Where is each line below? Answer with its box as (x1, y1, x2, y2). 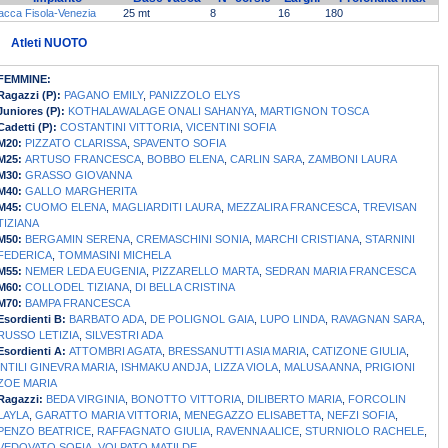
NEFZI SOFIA (327, 409, 395, 422)
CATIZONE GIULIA (312, 345, 406, 358)
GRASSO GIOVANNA (25, 169, 132, 182)
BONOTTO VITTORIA (131, 393, 241, 406)
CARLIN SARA (230, 153, 302, 166)
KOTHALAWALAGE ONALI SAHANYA (68, 105, 254, 118)
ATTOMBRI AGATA (69, 345, 162, 358)
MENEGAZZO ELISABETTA (184, 409, 321, 422)
